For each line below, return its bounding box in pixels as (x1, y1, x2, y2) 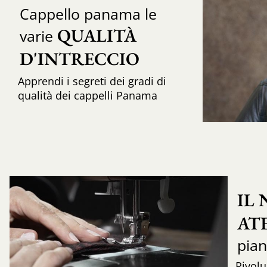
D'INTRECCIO (19, 47, 144, 71)
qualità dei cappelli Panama (17, 88, 157, 103)
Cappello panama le (19, 4, 157, 24)
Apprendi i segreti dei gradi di (17, 74, 166, 89)
